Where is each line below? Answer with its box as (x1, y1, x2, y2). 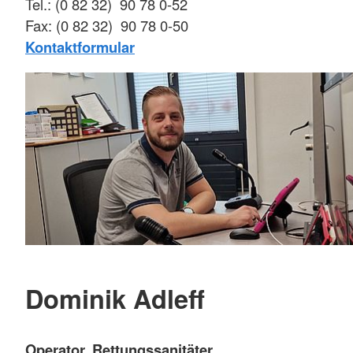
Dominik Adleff (25, 279, 205, 317)
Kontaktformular (25, 36, 135, 58)
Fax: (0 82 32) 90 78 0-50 (25, 15, 188, 36)
